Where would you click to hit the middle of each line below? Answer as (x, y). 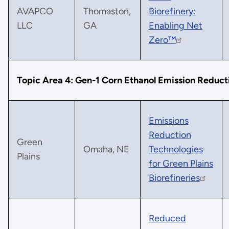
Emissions (168, 120)
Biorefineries (174, 178)
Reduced (167, 218)
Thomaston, (107, 11)
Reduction (170, 135)
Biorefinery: (172, 11)
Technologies (176, 149)
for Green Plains (181, 163)
